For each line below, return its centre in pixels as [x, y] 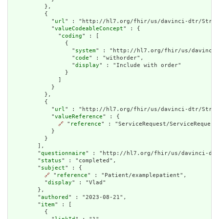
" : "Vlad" [89, 182]
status [51, 160]
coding [72, 36]
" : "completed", [89, 160]
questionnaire [63, 153]
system [86, 50]
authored [55, 197]
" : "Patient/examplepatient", [137, 175]
